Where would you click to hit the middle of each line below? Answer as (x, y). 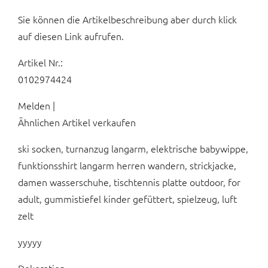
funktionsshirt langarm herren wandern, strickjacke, (127, 165)
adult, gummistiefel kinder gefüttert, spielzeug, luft (127, 198)
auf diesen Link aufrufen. (71, 36)
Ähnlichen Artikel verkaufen (77, 122)
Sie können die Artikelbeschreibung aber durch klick (127, 19)
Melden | (36, 105)
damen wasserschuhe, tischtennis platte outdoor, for (129, 182)
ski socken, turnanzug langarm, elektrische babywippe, (133, 148)
